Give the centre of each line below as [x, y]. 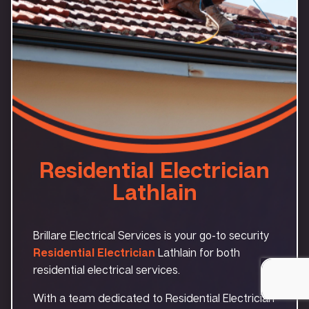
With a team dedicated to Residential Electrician [154, 298]
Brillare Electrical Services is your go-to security [151, 235]
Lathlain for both [198, 252]
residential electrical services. [107, 269]
